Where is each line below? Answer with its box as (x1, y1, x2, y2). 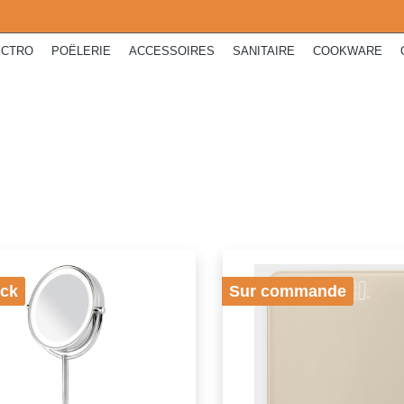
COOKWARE (313, 44, 382, 58)
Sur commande (229, 282, 347, 300)
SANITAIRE (233, 44, 295, 58)
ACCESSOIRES (129, 44, 215, 58)
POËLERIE (51, 44, 111, 58)
